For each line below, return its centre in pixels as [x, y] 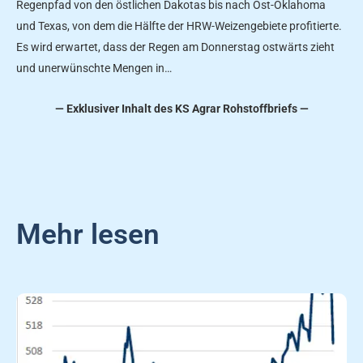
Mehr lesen [88, 235]
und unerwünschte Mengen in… [94, 68]
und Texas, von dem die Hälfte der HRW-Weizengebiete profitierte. [179, 26]
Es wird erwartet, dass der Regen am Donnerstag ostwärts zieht [175, 47]
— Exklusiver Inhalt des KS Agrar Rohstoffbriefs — [181, 109]
